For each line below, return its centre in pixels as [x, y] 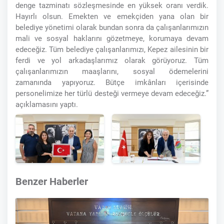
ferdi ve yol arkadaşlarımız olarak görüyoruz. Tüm [112, 61]
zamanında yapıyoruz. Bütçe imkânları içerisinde [112, 83]
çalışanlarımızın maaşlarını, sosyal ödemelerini [112, 72]
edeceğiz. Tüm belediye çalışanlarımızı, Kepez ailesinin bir [112, 50]
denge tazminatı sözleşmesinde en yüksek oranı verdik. [112, 6]
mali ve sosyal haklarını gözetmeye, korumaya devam [112, 39]
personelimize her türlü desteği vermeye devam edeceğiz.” [112, 94]
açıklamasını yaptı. [47, 105]
